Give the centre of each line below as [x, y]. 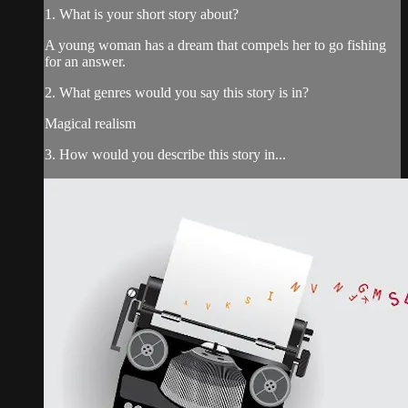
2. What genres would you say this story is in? [177, 93]
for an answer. [85, 62]
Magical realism [90, 124]
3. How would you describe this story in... [165, 155]
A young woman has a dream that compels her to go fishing [215, 46]
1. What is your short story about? [142, 15]
